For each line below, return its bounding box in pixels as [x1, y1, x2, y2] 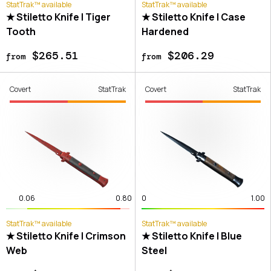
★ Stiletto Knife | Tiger [6, 10, 111, 24]
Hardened [141, 24, 189, 38]
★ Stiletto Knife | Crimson [6, 229, 126, 243]
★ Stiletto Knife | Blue [141, 229, 242, 243]
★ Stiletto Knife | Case [141, 10, 246, 24]
